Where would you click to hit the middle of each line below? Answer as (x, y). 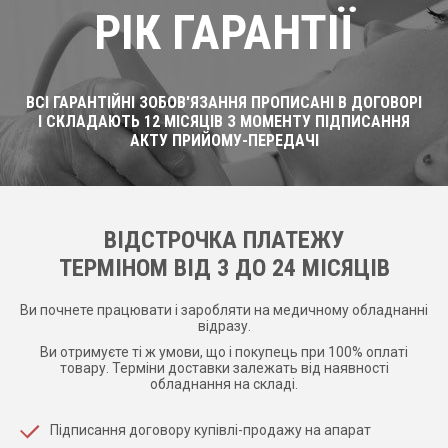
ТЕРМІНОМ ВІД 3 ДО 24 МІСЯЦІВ (224, 268)
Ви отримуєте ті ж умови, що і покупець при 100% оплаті (224, 351)
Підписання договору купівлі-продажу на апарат (210, 429)
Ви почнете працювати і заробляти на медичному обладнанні (224, 309)
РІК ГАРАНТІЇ (224, 32)
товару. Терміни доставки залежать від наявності (224, 367)
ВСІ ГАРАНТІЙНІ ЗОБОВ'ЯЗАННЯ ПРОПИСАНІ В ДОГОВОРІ (224, 102)
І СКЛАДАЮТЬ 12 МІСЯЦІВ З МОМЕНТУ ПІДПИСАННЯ (224, 121)
